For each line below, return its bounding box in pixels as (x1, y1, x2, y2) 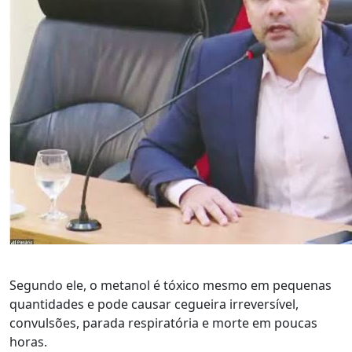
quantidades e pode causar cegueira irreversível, (9, 295, 299, 313)
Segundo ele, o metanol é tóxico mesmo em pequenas (9, 277, 332, 295)
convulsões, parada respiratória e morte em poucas (9, 314, 317, 332)
